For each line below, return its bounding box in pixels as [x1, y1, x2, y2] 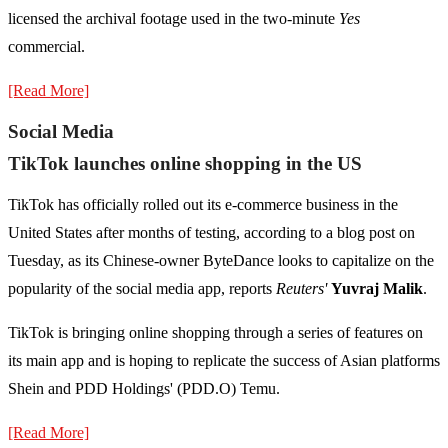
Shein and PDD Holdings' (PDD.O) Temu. [8, 380, 280, 398]
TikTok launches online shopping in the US [8, 153, 362, 175]
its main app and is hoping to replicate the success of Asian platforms [8, 352, 440, 370]
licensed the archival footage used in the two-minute [8, 10, 339, 28]
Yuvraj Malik [331, 280, 423, 298]
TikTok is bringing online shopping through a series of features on [8, 324, 423, 342]
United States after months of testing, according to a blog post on [8, 224, 415, 242]
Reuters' [276, 280, 331, 298]
